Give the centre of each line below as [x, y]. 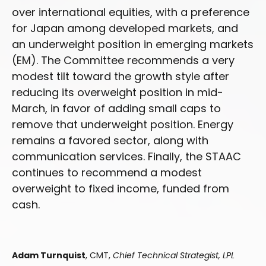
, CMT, [99, 256]
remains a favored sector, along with [110, 141]
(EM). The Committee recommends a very [123, 61]
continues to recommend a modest [107, 173]
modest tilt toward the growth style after [121, 77]
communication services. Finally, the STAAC [126, 157]
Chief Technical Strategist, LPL [174, 256]
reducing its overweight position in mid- [118, 93]
